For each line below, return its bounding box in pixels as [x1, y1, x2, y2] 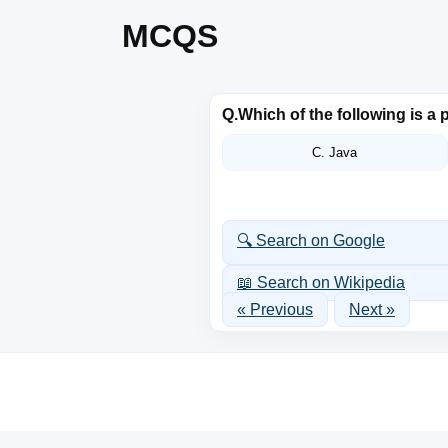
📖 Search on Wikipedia [237, 274, 405, 291]
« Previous [237, 301, 313, 318]
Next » [349, 301, 395, 318]
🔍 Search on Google [237, 232, 385, 249]
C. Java [312, 145, 357, 160]
